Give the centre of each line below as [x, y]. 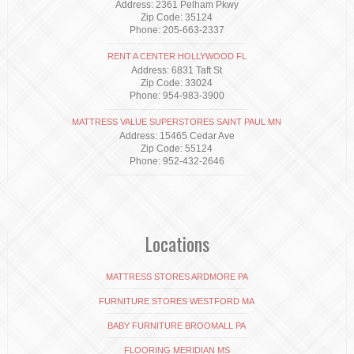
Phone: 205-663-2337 [177, 30]
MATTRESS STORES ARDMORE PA [177, 277]
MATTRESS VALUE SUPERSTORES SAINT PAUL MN [177, 122]
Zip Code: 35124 [177, 17]
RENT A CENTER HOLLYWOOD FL [177, 56]
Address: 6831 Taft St [177, 70]
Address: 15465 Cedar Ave [177, 136]
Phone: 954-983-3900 [177, 96]
